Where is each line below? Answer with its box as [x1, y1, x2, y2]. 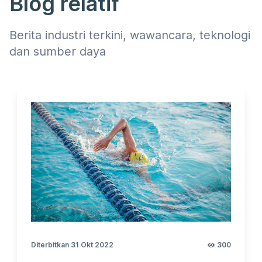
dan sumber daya [9, 44, 106, 58]
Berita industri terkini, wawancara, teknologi [9, 27, 250, 42]
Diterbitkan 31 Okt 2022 [31, 240, 113, 249]
